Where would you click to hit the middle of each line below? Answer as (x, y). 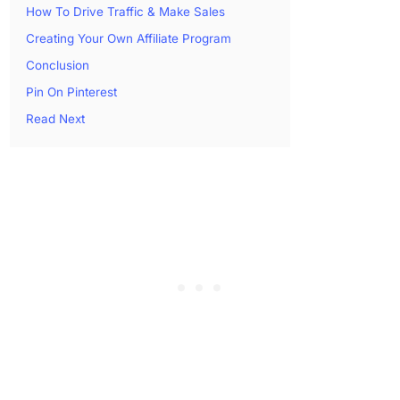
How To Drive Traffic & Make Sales (126, 11)
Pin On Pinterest (72, 92)
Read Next (56, 118)
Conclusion (58, 65)
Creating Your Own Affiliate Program (129, 38)
